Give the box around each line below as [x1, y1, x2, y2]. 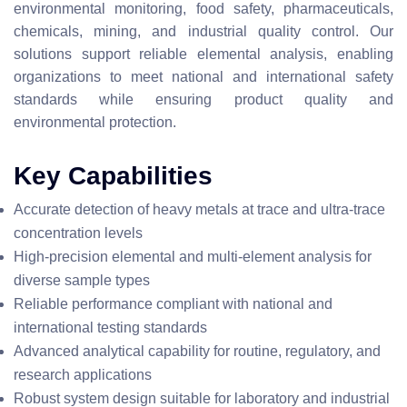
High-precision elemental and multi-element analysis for [14, 249, 372, 264]
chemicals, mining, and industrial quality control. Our [14, 24, 393, 39]
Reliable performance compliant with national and [14, 296, 333, 312]
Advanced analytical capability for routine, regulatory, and [14, 343, 381, 359]
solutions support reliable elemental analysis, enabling [14, 46, 393, 62]
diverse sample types [14, 273, 150, 288]
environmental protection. [14, 114, 176, 130]
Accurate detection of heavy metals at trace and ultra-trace [14, 202, 385, 217]
